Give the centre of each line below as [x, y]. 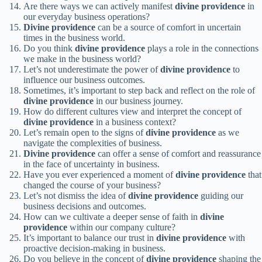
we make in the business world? [82, 59]
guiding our [221, 196]
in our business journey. [138, 101]
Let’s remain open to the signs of [85, 133]
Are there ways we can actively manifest [99, 6]
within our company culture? [121, 227]
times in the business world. [74, 38]
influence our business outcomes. [84, 80]
